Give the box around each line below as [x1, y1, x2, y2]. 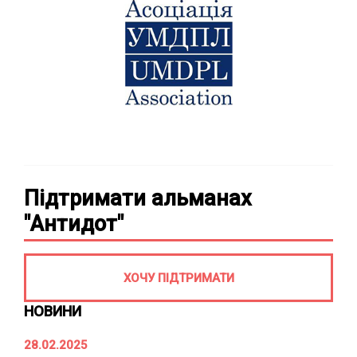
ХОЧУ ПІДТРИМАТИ [123, 270, 234, 285]
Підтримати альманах [24, 186, 252, 212]
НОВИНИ [24, 303, 81, 320]
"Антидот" [24, 211, 124, 237]
